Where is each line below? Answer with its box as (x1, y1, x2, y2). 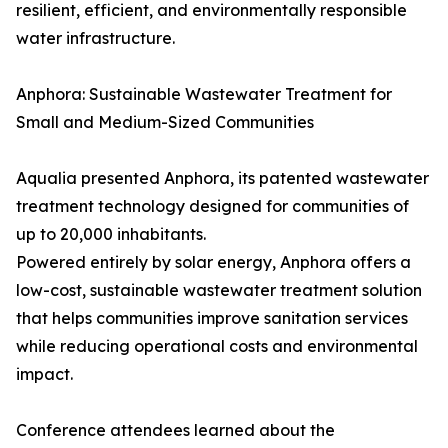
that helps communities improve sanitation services (16, 308, 408, 329)
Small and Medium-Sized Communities (16, 112, 314, 133)
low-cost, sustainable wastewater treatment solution (16, 280, 422, 301)
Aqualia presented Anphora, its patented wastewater (16, 168, 429, 189)
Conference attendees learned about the (16, 420, 335, 441)
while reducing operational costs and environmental (16, 336, 418, 357)
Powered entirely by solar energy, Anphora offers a (16, 252, 411, 273)
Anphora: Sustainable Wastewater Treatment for (16, 84, 392, 105)
